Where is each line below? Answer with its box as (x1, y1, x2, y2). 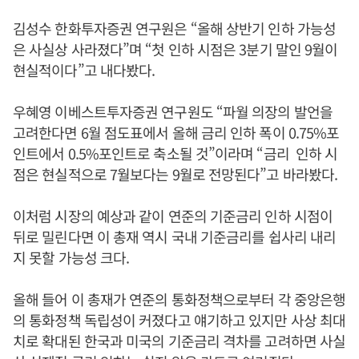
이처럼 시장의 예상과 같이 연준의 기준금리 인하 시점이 (13, 205, 333, 226)
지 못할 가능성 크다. (13, 247, 130, 268)
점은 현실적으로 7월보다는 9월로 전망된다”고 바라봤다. (13, 163, 341, 184)
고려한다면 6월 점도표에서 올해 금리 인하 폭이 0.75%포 (13, 122, 340, 143)
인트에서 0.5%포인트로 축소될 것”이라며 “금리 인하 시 (13, 143, 338, 163)
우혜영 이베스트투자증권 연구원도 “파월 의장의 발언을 (13, 101, 333, 122)
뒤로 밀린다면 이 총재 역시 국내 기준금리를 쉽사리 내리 (13, 226, 337, 247)
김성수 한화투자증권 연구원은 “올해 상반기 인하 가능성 (13, 18, 336, 38)
